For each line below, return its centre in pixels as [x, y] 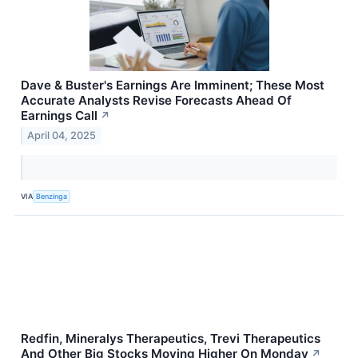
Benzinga [52, 196]
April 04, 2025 [62, 136]
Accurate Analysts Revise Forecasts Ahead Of [156, 100]
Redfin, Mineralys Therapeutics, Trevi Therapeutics [171, 339]
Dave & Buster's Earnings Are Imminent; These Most [173, 85]
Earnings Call [59, 115]
